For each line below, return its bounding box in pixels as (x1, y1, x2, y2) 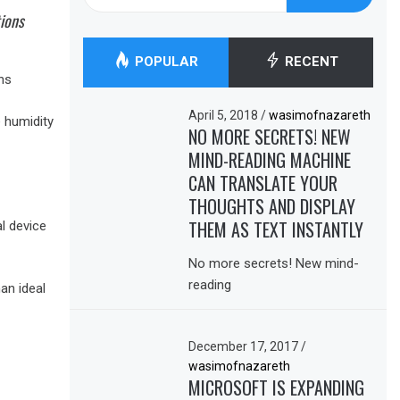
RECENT (280, 53, 338, 70)
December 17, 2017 (188, 338, 302, 354)
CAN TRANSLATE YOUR (188, 169, 338, 196)
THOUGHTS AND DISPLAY (188, 192, 356, 220)
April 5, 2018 (188, 107, 262, 122)
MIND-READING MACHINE (188, 146, 352, 173)
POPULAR (130, 53, 198, 70)
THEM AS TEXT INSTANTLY (188, 215, 364, 243)
